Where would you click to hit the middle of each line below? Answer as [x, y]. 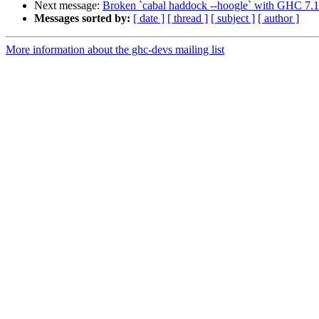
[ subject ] [233, 19]
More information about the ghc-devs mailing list [115, 50]
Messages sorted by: [82, 19]
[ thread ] [188, 19]
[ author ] [278, 19]
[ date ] [149, 19]
